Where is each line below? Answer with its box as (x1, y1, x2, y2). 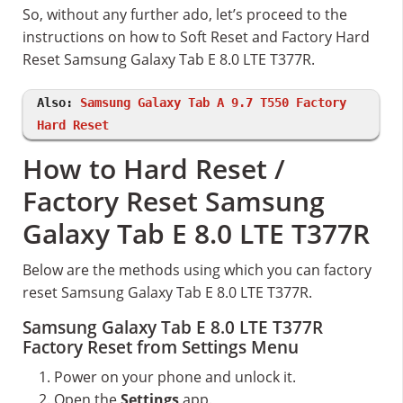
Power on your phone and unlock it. (54, 367, 296, 388)
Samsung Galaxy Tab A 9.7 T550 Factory (80, 95, 346, 111)
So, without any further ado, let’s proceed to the (22, 4, 347, 25)
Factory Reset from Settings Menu (22, 336, 299, 360)
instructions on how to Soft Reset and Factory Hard (22, 27, 370, 48)
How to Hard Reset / (22, 150, 285, 188)
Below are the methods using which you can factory (22, 260, 372, 281)
